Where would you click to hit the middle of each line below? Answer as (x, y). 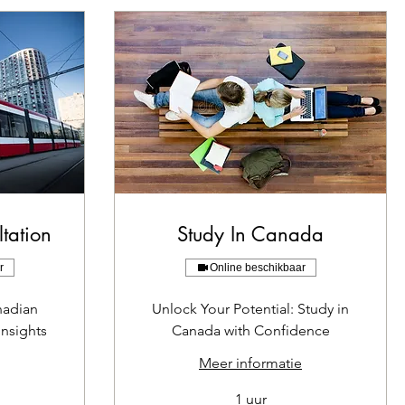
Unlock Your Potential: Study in (250, 309)
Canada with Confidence (250, 330)
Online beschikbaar (257, 268)
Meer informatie (250, 363)
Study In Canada (250, 234)
